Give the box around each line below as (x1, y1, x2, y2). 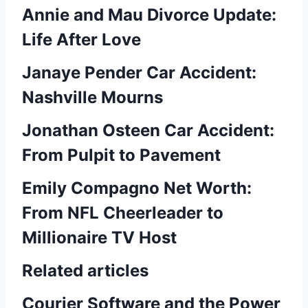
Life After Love (22, 30, 141, 49)
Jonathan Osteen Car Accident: (22, 120, 274, 140)
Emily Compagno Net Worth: (22, 178, 252, 198)
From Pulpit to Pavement (22, 145, 221, 165)
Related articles (22, 261, 148, 280)
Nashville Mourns (22, 87, 163, 107)
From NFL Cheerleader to (22, 203, 223, 223)
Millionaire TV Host (22, 228, 177, 247)
